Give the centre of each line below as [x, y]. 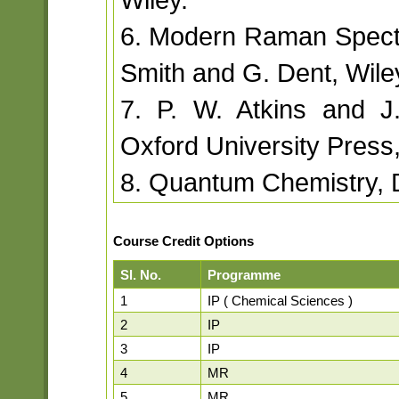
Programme [244, 274]
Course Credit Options [183, 241]
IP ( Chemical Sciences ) [280, 300]
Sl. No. [140, 274]
